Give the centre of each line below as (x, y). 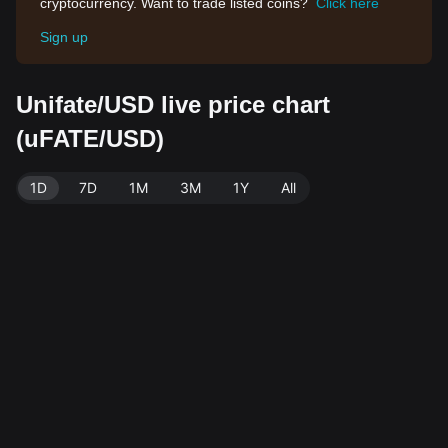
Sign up (64, 37)
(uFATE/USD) (90, 138)
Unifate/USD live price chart (173, 104)
